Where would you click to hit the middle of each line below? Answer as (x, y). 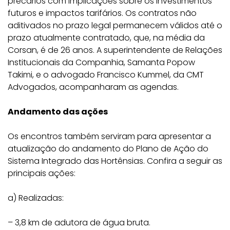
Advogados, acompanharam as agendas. (93, 87)
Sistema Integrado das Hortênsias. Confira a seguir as (115, 161)
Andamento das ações (58, 112)
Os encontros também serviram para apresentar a (109, 136)
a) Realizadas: (36, 198)
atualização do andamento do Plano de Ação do (108, 149)
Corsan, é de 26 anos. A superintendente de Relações (115, 50)
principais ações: (42, 173)
